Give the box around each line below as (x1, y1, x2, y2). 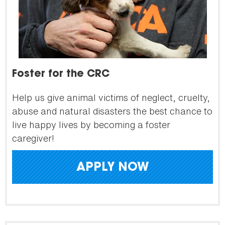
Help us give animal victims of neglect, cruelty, (12, 90, 210, 104)
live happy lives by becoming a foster (12, 118, 170, 131)
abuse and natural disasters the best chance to (12, 104, 212, 118)
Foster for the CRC (12, 69, 109, 79)
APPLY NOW (76, 161, 149, 174)
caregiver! (12, 131, 54, 145)
